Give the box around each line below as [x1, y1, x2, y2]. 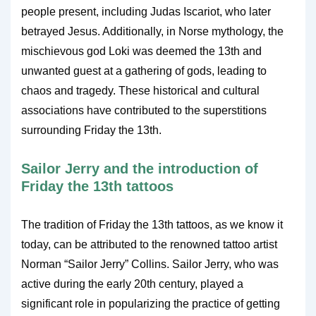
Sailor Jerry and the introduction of [21, 161, 258, 176]
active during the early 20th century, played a [21, 278, 243, 290]
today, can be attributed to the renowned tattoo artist [21, 238, 277, 250]
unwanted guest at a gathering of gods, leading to [21, 65, 267, 77]
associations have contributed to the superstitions [21, 104, 267, 116]
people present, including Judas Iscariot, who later [21, 6, 271, 18]
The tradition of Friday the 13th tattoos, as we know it [21, 219, 283, 231]
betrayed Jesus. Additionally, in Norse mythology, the [21, 25, 284, 37]
